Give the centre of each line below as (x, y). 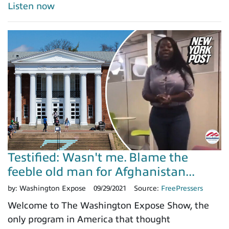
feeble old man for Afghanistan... (101, 172)
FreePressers (182, 189)
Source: (147, 189)
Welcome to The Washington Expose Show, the (108, 206)
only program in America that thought (89, 220)
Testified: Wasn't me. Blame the (98, 158)
